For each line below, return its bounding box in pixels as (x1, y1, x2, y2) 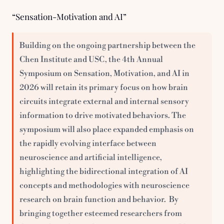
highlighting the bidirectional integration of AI (19, 166, 188, 176)
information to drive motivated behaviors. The (19, 110, 186, 120)
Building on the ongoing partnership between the (19, 40, 195, 50)
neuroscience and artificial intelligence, (19, 152, 162, 162)
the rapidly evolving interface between (19, 138, 156, 148)
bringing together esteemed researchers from (19, 208, 182, 218)
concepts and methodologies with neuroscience (19, 180, 189, 190)
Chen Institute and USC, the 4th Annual (19, 54, 163, 64)
